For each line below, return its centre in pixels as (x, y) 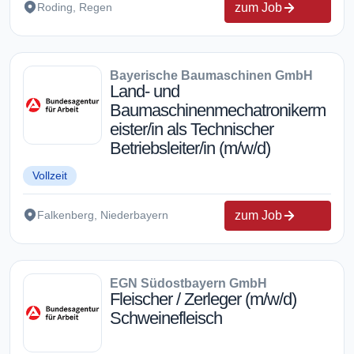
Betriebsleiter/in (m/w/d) (190, 148)
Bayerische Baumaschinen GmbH (211, 75)
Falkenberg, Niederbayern (103, 215)
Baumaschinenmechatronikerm (218, 110)
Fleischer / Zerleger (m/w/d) (203, 299)
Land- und (145, 91)
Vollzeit (50, 175)
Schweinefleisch (166, 318)
